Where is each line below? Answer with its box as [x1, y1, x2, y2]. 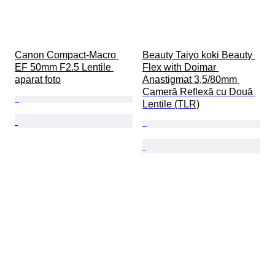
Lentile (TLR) [142, 99, 199, 110]
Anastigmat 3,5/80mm [142, 74, 239, 85]
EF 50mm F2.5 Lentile [15, 62, 114, 73]
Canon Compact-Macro [15, 50, 118, 61]
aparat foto [15, 74, 61, 85]
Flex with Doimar [142, 62, 219, 73]
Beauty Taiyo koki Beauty [142, 50, 255, 61]
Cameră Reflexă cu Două [142, 87, 255, 98]
